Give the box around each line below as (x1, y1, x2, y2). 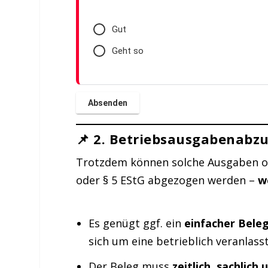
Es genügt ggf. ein (88, 215, 184, 230)
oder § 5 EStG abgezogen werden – (76, 173, 258, 188)
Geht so (112, 45, 144, 57)
